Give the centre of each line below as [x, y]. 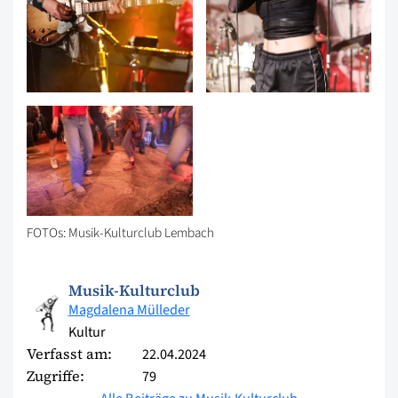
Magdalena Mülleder [129, 310]
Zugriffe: [56, 376]
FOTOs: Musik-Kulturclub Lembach [120, 233]
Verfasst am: [69, 354]
